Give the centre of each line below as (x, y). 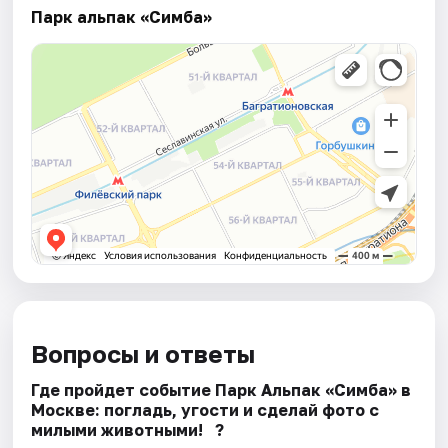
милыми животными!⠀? (128, 430)
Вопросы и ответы (143, 354)
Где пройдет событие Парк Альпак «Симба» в (221, 390)
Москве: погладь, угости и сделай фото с (205, 410)
